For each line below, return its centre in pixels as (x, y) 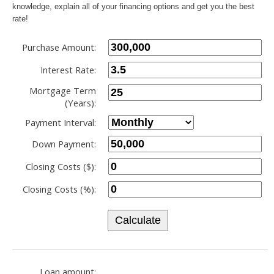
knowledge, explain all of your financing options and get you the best (133, 7)
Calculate (138, 220)
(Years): (80, 103)
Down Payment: (64, 144)
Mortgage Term (63, 91)
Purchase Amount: (59, 47)
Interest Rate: (68, 70)
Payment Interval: (61, 123)
